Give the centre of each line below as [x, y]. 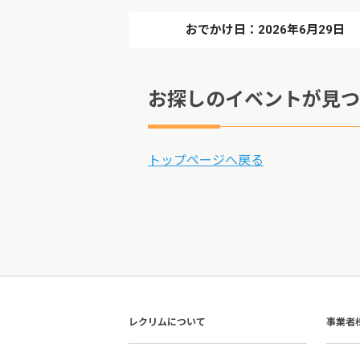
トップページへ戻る [206, 160]
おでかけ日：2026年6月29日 [265, 30]
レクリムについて [167, 322]
